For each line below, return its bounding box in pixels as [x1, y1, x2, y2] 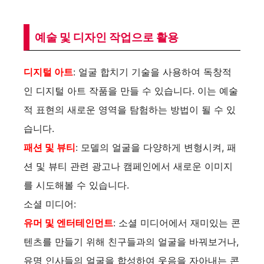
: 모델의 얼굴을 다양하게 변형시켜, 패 [75, 141, 236, 153]
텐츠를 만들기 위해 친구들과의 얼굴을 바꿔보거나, [24, 235, 239, 247]
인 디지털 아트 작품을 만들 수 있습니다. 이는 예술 [24, 84, 238, 97]
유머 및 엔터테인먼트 [24, 216, 113, 229]
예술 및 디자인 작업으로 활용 [35, 29, 179, 44]
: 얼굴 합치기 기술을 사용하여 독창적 [73, 65, 232, 78]
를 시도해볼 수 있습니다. [24, 179, 129, 191]
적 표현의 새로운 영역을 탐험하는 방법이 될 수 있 [24, 103, 236, 115]
